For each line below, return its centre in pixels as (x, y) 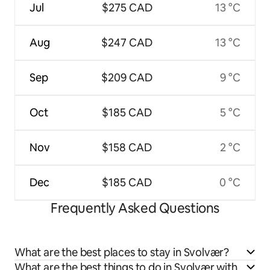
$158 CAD (127, 147)
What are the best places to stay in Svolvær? (122, 252)
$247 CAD (127, 42)
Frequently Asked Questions (135, 208)
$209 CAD (127, 77)
